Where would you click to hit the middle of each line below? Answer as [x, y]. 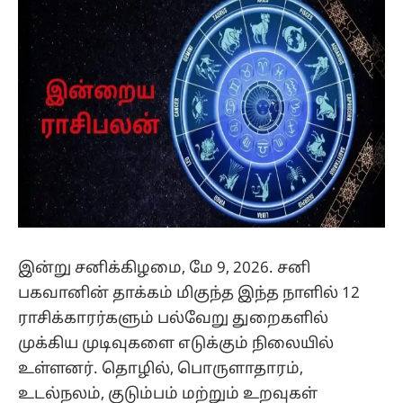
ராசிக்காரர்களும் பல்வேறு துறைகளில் [173, 318]
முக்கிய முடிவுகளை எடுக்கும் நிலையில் [176, 344]
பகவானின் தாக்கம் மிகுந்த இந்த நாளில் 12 [189, 293]
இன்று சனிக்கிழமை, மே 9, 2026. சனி [164, 268]
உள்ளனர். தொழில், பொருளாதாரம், [161, 369]
